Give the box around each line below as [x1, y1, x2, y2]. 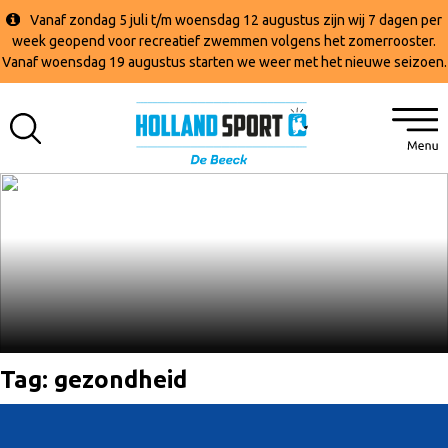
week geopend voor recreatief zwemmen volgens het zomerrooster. [12, 33, 436, 49]
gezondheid [54, 366, 187, 393]
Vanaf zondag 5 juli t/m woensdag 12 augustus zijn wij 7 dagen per [29, 12, 442, 28]
